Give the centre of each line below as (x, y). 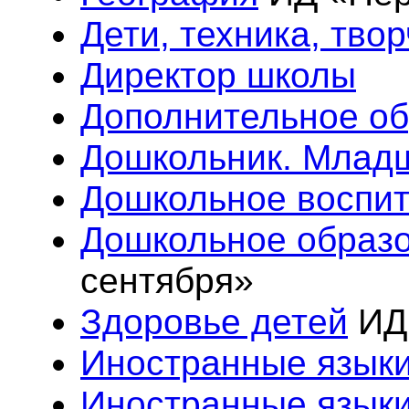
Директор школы (218, 75)
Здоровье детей (214, 322)
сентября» (167, 281)
